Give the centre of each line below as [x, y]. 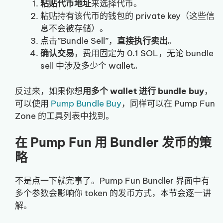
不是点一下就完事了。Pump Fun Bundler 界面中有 [112, 181]
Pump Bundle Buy [86, 103]
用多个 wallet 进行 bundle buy [143, 91]
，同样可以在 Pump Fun [168, 103]
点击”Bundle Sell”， [79, 41]
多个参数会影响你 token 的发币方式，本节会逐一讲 [113, 193]
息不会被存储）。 [74, 29]
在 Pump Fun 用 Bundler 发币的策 [113, 143]
